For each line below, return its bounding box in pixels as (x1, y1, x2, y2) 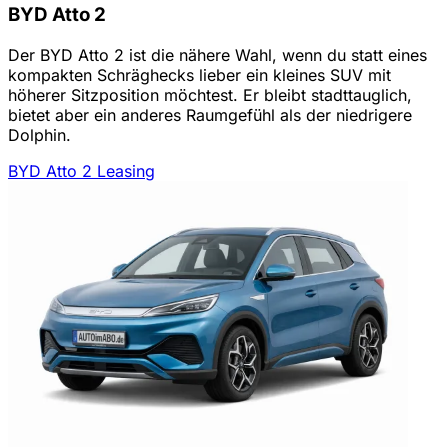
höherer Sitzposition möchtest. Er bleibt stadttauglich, (8, 84, 412, 105)
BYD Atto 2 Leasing (8, 160, 155, 181)
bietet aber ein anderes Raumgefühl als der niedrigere (8, 104, 412, 125)
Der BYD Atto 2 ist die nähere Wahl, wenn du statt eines (8, 44, 427, 65)
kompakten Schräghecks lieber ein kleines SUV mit (8, 64, 391, 85)
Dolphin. (8, 124, 71, 145)
